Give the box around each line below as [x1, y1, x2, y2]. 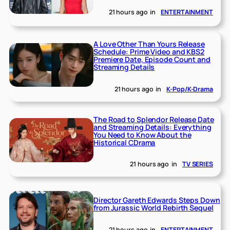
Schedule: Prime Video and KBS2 [93, 47, 205, 57]
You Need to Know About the [93, 129, 191, 140]
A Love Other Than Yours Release [93, 39, 205, 49]
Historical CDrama [93, 137, 156, 147]
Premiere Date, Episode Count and [93, 54, 210, 65]
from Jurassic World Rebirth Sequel [93, 203, 214, 213]
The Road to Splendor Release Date [93, 114, 214, 124]
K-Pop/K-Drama [166, 85, 213, 94]
